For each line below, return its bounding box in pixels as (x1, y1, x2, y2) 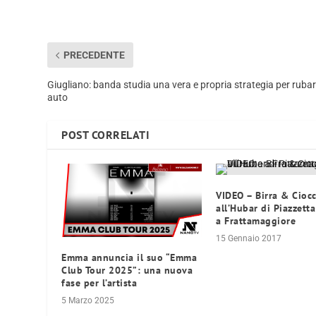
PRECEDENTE (63, 49, 126, 61)
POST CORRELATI (61, 128, 150, 142)
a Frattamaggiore (216, 214, 296, 228)
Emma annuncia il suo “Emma (61, 251, 197, 265)
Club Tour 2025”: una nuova (61, 264, 193, 277)
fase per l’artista (61, 276, 138, 290)
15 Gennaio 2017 (216, 233, 281, 244)
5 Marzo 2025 (61, 296, 115, 306)
